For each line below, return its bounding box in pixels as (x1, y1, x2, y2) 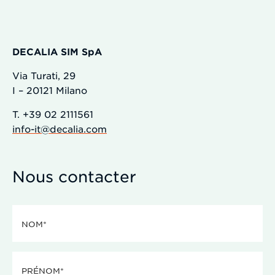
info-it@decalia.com (12, 123, 107, 134)
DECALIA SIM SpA (12, 45, 102, 57)
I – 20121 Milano (12, 84, 87, 96)
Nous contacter (12, 168, 136, 185)
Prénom (12, 252, 52, 265)
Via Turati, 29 (12, 69, 76, 81)
